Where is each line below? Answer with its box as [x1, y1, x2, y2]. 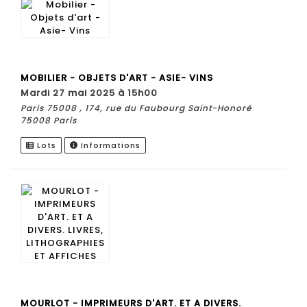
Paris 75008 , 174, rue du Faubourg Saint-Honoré [21, 101, 251, 114]
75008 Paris [21, 114, 77, 126]
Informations [78, 139, 140, 151]
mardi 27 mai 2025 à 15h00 [29, 86, 158, 99]
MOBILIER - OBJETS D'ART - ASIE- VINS [21, 71, 213, 84]
